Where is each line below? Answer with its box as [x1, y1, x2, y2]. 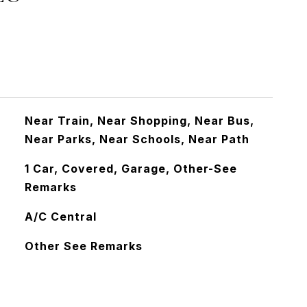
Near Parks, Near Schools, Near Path [24, 132, 249, 146]
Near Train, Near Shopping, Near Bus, [24, 114, 254, 127]
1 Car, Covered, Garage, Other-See [24, 162, 237, 175]
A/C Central [24, 210, 97, 223]
